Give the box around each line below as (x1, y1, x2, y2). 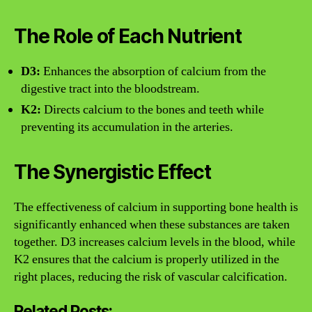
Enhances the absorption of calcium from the (40, 63, 266, 79)
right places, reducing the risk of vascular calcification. (14, 269, 288, 285)
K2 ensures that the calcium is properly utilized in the (14, 251, 279, 267)
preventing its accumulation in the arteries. (21, 119, 233, 135)
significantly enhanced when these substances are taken (14, 217, 290, 233)
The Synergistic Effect (14, 160, 211, 184)
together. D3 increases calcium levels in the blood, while (14, 234, 295, 250)
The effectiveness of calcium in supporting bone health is (14, 199, 298, 215)
